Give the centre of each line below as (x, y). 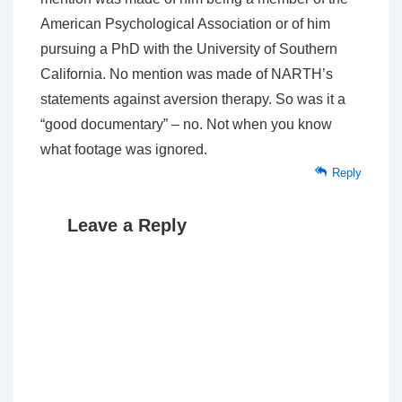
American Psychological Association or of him (185, 24)
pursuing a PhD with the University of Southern (189, 49)
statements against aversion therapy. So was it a (193, 100)
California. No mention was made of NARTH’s (187, 74)
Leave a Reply (127, 226)
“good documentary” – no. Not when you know (186, 125)
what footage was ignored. (124, 150)
